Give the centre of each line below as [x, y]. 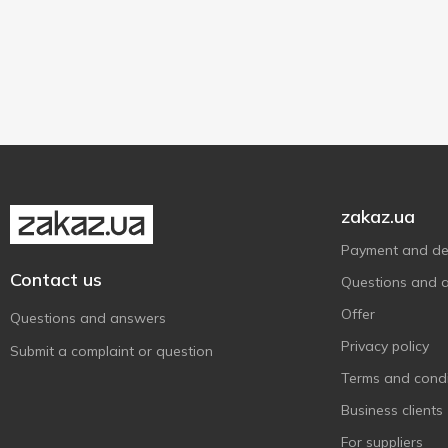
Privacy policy [385, 346]
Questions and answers [88, 318]
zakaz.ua [378, 216]
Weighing [68, 63]
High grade [74, 13]
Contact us [56, 279]
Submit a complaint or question [111, 351]
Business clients [392, 410]
